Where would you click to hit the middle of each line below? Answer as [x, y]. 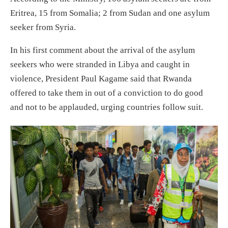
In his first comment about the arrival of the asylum [103, 50]
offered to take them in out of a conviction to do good [107, 93]
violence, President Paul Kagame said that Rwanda [101, 78]
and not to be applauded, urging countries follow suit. [107, 107]
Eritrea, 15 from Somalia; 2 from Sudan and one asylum [110, 13]
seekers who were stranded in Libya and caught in [100, 64]
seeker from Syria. [43, 27]
